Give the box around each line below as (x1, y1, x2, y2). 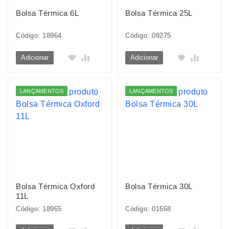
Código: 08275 (125, 32, 171, 39)
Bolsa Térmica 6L (16, 9, 79, 17)
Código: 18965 (16, 205, 62, 213)
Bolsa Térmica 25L (125, 9, 193, 17)
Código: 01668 (125, 205, 171, 213)
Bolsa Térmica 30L (125, 182, 193, 191)
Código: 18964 (16, 32, 62, 39)
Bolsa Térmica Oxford (16, 182, 95, 191)
